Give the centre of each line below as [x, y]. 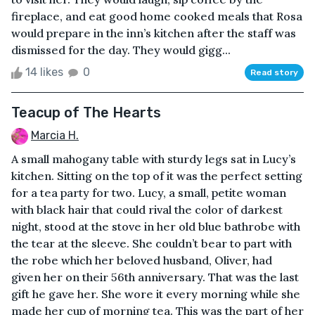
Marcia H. [55, 136]
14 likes [44, 72]
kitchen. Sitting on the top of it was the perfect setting [157, 175]
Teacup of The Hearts [86, 113]
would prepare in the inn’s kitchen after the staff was [154, 33]
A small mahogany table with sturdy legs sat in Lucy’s [154, 159]
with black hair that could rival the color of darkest [147, 209]
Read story [274, 73]
